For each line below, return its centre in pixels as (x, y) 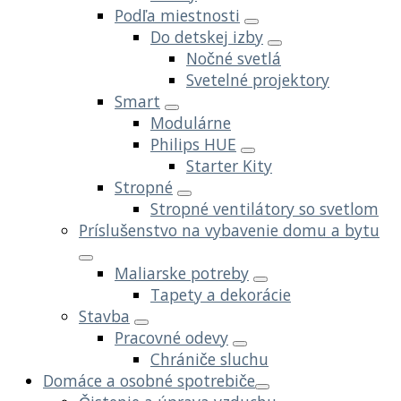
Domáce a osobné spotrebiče (149, 381)
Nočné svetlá (234, 59)
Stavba (104, 316)
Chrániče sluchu (209, 359)
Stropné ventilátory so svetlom (264, 209)
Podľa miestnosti (177, 16)
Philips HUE (193, 145)
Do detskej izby (207, 37)
